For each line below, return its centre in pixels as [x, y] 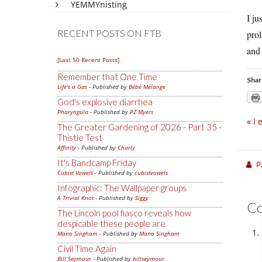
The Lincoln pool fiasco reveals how [124, 213]
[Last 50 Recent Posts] [88, 60]
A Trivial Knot [75, 198]
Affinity [67, 147]
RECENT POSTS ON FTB [109, 33]
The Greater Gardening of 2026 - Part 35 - [139, 127]
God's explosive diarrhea [105, 102]
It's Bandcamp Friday [97, 163]
